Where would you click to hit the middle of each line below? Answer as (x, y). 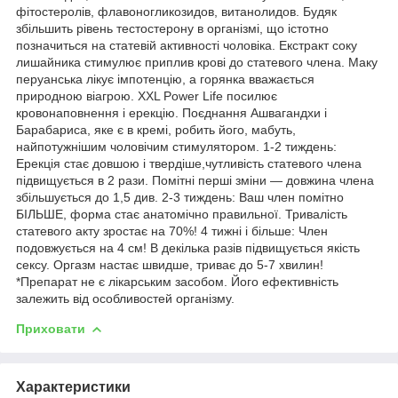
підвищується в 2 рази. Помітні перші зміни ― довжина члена (195, 180)
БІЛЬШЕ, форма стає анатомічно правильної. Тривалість (182, 214)
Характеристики (73, 386)
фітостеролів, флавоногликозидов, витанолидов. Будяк (176, 11)
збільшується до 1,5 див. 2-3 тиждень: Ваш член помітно (180, 197)
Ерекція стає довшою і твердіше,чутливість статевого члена (189, 163)
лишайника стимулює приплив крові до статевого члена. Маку (197, 62)
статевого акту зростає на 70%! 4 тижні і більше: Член (172, 231)
